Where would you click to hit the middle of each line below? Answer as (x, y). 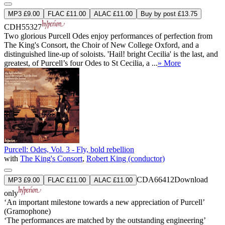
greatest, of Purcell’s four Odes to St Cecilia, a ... (81, 63)
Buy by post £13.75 (169, 14)
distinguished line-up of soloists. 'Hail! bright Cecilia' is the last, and (111, 54)
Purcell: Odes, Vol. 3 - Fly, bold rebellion (69, 149)
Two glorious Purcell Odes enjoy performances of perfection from (108, 36)
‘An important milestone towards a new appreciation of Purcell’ (104, 202)
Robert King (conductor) (126, 158)
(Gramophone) (27, 211)
